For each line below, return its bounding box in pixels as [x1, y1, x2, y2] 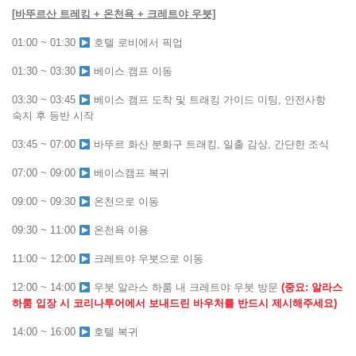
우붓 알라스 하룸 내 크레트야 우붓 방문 [90, 281, 281, 294]
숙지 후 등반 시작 [12, 110, 94, 122]
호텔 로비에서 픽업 [90, 37, 183, 49]
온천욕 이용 [90, 224, 149, 237]
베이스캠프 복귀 [90, 167, 169, 180]
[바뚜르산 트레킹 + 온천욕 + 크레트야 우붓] [12, 8, 215, 21]
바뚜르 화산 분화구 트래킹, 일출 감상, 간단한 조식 [90, 138, 329, 151]
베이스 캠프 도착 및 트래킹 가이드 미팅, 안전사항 [90, 94, 326, 106]
